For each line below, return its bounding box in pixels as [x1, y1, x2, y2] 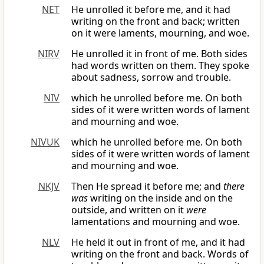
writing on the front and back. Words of [71, 247, 249, 261]
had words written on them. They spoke [71, 59, 249, 72]
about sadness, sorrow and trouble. [71, 71, 231, 84]
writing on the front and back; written [71, 15, 240, 28]
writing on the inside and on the [88, 192, 233, 205]
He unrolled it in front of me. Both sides [71, 47, 247, 61]
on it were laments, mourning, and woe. [71, 27, 249, 40]
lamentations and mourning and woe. [71, 215, 240, 229]
